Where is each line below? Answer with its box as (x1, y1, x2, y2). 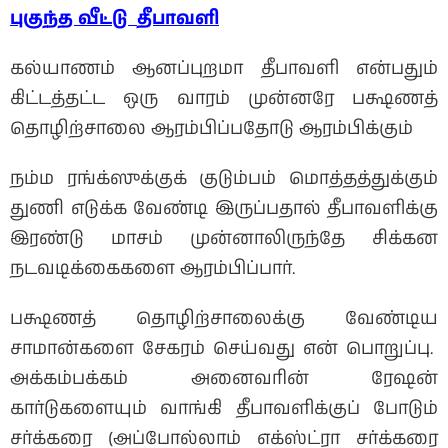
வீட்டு (78, 5, 137, 32)
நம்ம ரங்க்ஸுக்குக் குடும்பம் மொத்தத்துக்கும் (10, 165, 438, 192)
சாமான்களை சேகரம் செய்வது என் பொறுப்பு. (10, 335, 438, 362)
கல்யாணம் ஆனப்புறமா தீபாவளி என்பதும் (10, 55, 438, 82)
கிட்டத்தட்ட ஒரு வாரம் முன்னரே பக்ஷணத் (10, 85, 438, 112)
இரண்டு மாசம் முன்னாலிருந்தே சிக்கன (10, 225, 438, 252)
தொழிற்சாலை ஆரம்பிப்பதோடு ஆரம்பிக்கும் (10, 115, 413, 142)
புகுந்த (10, 5, 78, 32)
